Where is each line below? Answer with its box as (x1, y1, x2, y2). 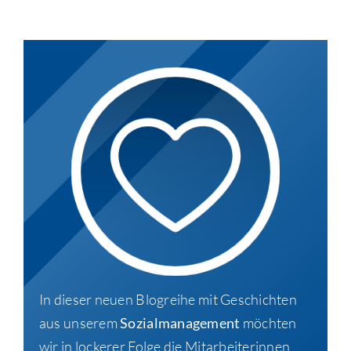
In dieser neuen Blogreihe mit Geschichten (38, 290, 298, 308)
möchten (240, 313, 297, 331)
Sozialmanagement (120, 313, 241, 331)
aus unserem (38, 313, 121, 331)
